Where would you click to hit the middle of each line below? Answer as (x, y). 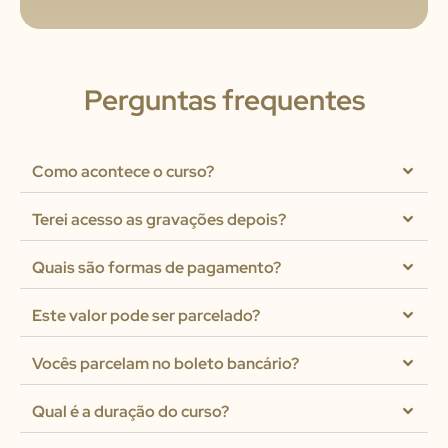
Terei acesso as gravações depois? (159, 220)
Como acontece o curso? (123, 172)
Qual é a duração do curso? (130, 412)
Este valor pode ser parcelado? (146, 316)
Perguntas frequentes (224, 100)
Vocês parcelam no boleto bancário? (165, 364)
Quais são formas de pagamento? (156, 268)
